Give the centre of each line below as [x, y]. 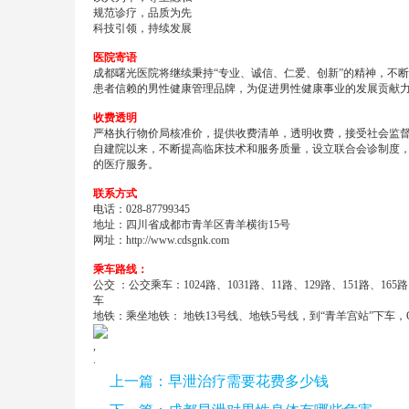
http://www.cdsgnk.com [178, 240]
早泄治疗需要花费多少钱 [248, 381]
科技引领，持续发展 [142, 28]
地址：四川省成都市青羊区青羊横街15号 [192, 225]
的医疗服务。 [126, 164]
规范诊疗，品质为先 [142, 13]
